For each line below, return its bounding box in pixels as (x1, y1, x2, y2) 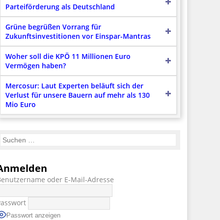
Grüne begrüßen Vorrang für (5, 22, 101, 31)
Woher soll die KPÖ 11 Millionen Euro (5, 51, 131, 61)
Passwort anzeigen (6, 211, 60, 219)
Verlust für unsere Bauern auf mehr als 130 (5, 90, 150, 100)
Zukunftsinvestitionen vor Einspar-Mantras (5, 31, 151, 41)
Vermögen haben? (5, 60, 66, 70)
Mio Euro (5, 99, 36, 109)
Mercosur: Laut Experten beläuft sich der (5, 81, 143, 90)
